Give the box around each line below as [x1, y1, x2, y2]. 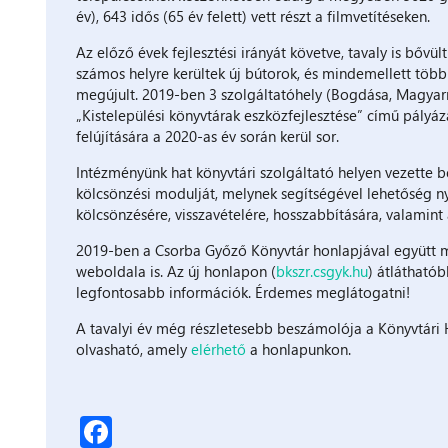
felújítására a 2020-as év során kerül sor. [76, 125, 344, 146]
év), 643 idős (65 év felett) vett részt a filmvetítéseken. [76, 5, 435, 26]
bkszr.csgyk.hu [276, 260, 369, 281]
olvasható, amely [76, 338, 192, 359]
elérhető [191, 338, 247, 359]
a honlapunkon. [246, 338, 356, 359]
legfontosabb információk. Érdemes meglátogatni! [76, 281, 411, 302]
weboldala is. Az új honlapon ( [76, 260, 277, 281]
